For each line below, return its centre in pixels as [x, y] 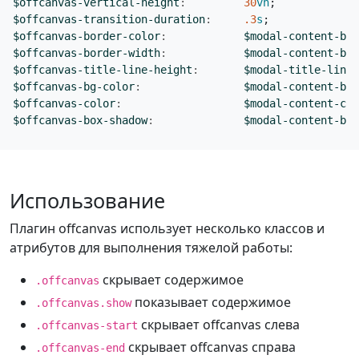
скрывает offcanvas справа [210, 347]
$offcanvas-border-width [87, 53]
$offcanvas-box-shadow [80, 121]
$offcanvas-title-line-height [103, 70]
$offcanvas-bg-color [74, 87]
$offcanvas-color [64, 104]
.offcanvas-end [80, 348]
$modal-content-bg [298, 87]
